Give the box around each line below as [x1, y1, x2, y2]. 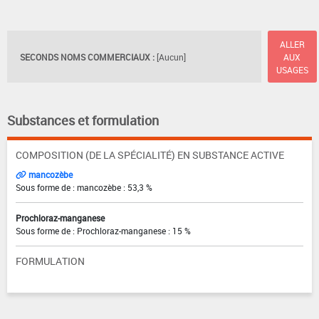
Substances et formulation [7, 112, 159, 130]
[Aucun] [157, 51, 186, 63]
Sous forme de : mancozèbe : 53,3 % [16, 182, 152, 194]
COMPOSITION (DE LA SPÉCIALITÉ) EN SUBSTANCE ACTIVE [16, 148, 284, 162]
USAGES [276, 63, 308, 75]
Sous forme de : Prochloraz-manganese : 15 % [16, 225, 191, 237]
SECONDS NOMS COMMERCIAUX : [20, 51, 155, 63]
